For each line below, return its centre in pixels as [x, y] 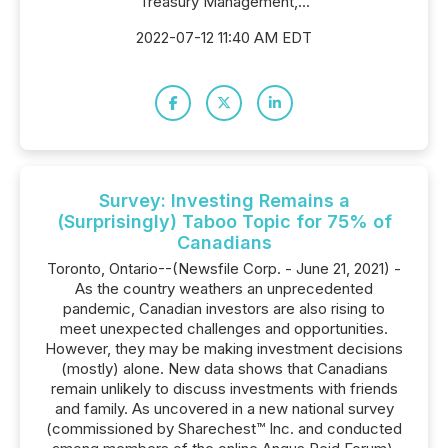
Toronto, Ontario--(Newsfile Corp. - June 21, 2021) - [224, 268]
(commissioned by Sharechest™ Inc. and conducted [224, 428]
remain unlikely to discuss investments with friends [224, 388]
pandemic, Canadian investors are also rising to [224, 308]
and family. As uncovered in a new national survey [224, 408]
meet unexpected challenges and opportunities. [224, 328]
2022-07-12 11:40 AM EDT [224, 37]
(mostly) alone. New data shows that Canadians [224, 368]
